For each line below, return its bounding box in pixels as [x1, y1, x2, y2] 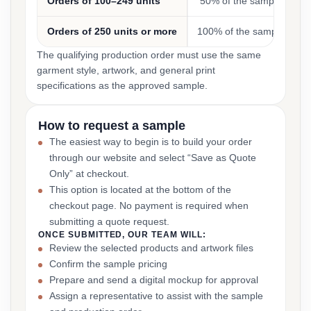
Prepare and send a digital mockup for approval [49, 274, 258, 285]
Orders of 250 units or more [47, 26, 177, 37]
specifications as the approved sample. [37, 80, 208, 91]
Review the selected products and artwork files [49, 242, 253, 253]
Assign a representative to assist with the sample [49, 290, 263, 301]
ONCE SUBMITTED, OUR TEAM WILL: [38, 230, 206, 239]
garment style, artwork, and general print [37, 65, 215, 76]
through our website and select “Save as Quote [49, 152, 256, 163]
